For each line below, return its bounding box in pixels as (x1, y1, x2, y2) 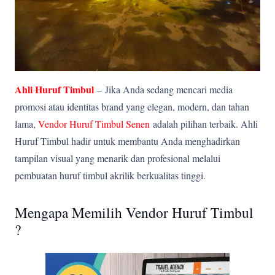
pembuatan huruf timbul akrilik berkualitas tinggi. (15, 168, 206, 182)
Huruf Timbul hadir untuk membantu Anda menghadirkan (15, 134, 240, 147)
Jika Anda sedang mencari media (105, 82, 233, 96)
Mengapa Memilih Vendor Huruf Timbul (15, 202, 254, 222)
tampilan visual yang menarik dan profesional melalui (15, 151, 220, 165)
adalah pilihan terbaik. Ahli (150, 117, 258, 130)
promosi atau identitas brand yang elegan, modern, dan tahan (15, 99, 249, 113)
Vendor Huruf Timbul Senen (38, 117, 150, 130)
